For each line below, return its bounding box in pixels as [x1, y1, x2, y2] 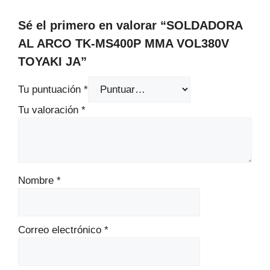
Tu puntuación [18, 84, 84, 96]
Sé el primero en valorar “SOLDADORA [18, 19, 242, 33]
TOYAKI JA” [18, 55, 87, 69]
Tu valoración [18, 104, 81, 116]
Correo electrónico [18, 224, 104, 236]
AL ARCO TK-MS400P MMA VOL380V [18, 37, 229, 51]
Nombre [18, 175, 57, 187]
